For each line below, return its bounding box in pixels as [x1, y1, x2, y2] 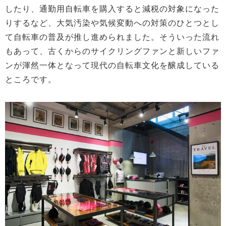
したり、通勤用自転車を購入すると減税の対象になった [5, 4, 219, 13]
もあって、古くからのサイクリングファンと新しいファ [5, 46, 219, 55]
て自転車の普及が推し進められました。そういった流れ [5, 32, 219, 41]
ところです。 [5, 75, 56, 84]
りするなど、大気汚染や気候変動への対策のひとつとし [5, 18, 219, 27]
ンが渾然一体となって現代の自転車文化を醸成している [5, 61, 219, 70]
